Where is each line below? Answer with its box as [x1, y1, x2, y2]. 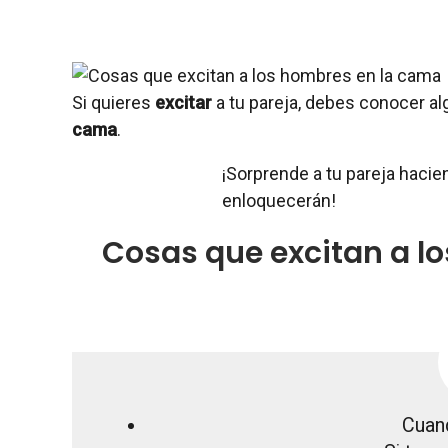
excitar [155, 92, 216, 114]
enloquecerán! [222, 190, 336, 212]
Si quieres [72, 92, 155, 114]
